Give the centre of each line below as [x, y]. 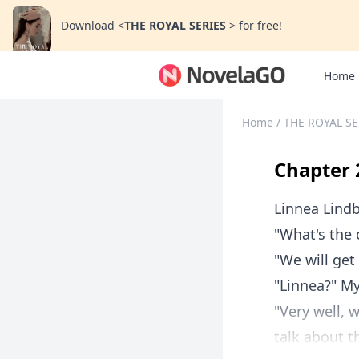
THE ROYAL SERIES [177, 25]
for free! [260, 25]
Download [88, 25]
